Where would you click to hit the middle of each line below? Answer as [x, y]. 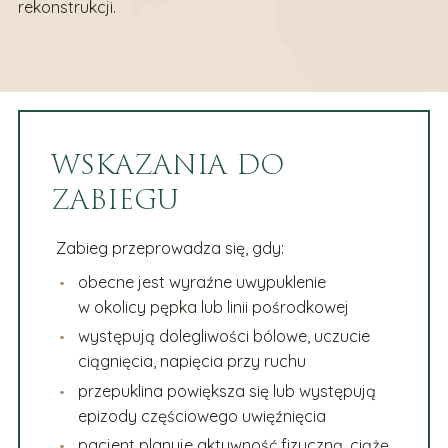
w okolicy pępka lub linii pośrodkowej [214, 306]
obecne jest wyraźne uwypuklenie [202, 281]
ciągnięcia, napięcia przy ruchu [192, 361]
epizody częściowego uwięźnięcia [202, 415]
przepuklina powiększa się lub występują [227, 390]
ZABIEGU [115, 200]
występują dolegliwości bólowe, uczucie [224, 336]
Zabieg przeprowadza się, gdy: [169, 247]
